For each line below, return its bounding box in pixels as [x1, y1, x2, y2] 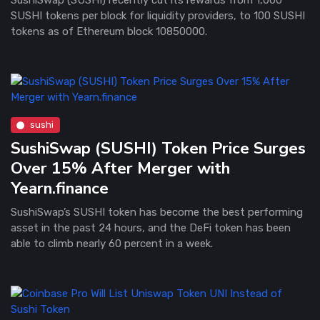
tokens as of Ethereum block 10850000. [11, 24, 207, 38]
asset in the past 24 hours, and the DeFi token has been [11, 221, 291, 234]
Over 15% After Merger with [11, 156, 230, 179]
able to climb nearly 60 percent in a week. [11, 236, 213, 250]
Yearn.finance [11, 176, 109, 199]
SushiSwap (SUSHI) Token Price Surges [11, 136, 306, 159]
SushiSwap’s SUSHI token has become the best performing [11, 205, 303, 219]
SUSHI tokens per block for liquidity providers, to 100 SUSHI [11, 9, 305, 22]
